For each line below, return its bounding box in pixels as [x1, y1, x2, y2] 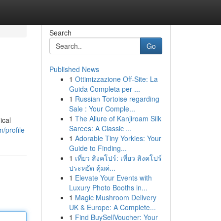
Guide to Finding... [69, 143, 127, 153]
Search [49, 28, 72, 37]
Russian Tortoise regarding [74, 94, 159, 104]
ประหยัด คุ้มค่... [69, 163, 115, 173]
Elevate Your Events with [74, 173, 152, 183]
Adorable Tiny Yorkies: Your [74, 133, 161, 143]
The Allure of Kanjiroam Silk [74, 113, 161, 123]
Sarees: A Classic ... [69, 123, 132, 133]
